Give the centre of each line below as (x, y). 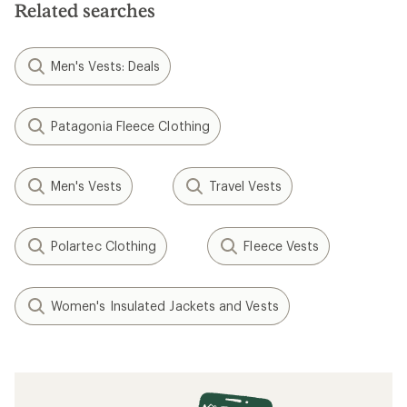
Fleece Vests (282, 246)
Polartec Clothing (104, 246)
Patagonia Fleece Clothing (130, 126)
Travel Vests (245, 186)
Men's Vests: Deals (106, 66)
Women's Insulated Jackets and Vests (165, 306)
